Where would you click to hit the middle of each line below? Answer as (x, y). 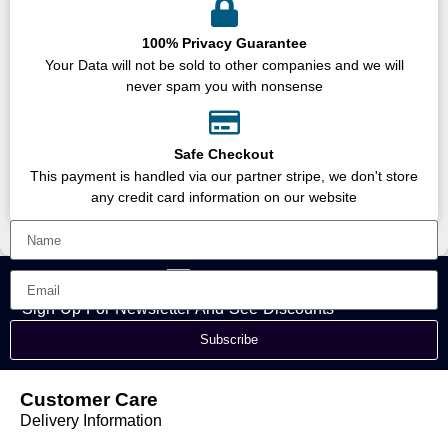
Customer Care (89, 400)
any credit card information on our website (224, 197)
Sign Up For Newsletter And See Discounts (178, 309)
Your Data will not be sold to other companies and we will (224, 65)
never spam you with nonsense (224, 86)
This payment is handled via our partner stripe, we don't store (224, 176)
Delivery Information (91, 421)
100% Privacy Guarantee (224, 43)
